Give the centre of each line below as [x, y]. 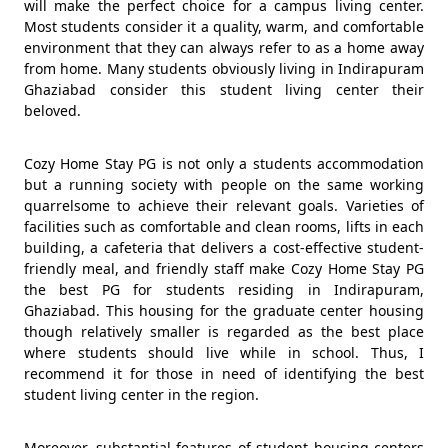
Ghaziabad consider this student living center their [224, 89]
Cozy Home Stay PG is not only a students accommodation [224, 163]
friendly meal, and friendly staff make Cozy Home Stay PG [224, 268]
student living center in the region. [141, 394]
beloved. [52, 110]
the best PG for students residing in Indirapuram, [224, 289]
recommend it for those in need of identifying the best [224, 373]
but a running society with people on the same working [224, 184]
